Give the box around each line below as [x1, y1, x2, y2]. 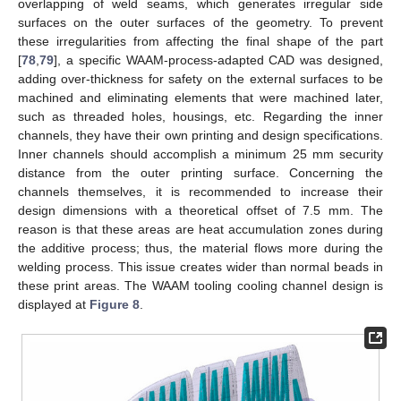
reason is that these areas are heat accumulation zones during [18, 221, 383, 236]
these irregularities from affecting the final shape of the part [18, 33, 383, 48]
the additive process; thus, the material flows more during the [18, 240, 383, 255]
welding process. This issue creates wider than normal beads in [18, 259, 383, 274]
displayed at [18, 296, 90, 311]
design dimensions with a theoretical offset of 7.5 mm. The [18, 202, 383, 218]
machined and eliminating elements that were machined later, [18, 90, 383, 105]
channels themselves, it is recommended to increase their [18, 183, 383, 199]
